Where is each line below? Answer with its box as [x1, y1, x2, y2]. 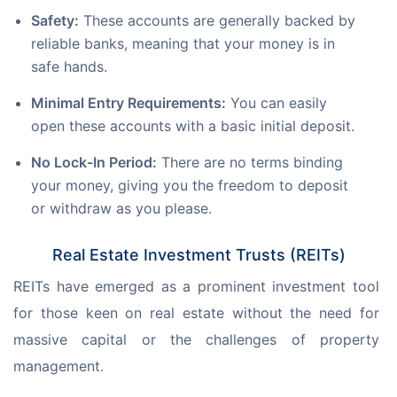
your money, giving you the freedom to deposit [31, 176, 348, 195]
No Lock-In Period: [31, 153, 157, 172]
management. [13, 357, 104, 376]
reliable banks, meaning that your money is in [31, 35, 335, 53]
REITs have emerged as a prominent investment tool [13, 277, 384, 296]
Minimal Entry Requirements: [31, 94, 226, 113]
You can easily [226, 94, 327, 113]
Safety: [31, 12, 79, 30]
